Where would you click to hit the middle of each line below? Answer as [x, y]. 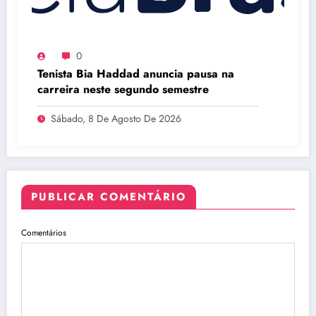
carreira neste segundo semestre [123, 90]
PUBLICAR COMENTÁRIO [109, 197]
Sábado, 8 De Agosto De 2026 [116, 119]
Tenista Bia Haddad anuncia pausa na [136, 74]
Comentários [44, 233]
